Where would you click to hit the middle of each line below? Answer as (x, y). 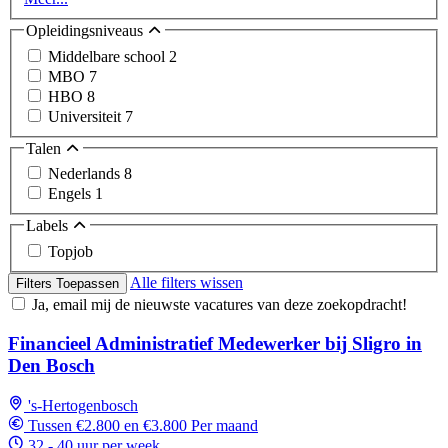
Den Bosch (51, 365)
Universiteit (86, 116)
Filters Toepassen (67, 283)
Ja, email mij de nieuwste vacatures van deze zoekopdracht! (219, 304)
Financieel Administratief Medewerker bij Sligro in (215, 343)
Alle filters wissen (186, 282)
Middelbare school (108, 56)
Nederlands (86, 174)
